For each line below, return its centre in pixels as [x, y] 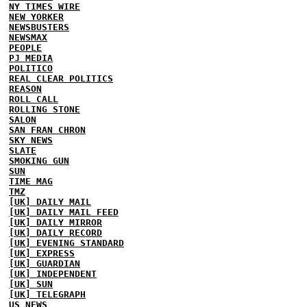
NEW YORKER [36, 16]
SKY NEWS [31, 140]
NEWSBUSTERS [39, 27]
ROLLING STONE [45, 109]
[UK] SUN [31, 284]
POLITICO [31, 68]
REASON [25, 88]
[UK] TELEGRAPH [47, 294]
